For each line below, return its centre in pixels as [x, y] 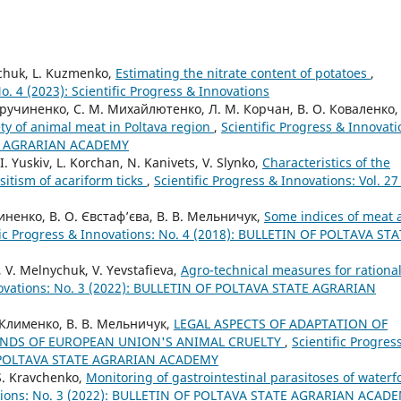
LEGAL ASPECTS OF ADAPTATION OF [281, 323]
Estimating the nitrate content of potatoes [243, 73]
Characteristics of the [326, 162]
